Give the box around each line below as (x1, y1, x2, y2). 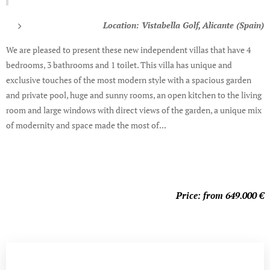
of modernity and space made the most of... (6, 119, 166, 131)
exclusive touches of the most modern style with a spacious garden (6, 74, 251, 86)
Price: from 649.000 (176, 189, 257, 201)
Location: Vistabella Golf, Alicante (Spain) (103, 19, 264, 31)
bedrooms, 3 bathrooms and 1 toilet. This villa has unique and (6, 58, 232, 71)
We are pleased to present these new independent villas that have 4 (6, 43, 251, 55)
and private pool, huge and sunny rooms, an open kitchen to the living (6, 89, 262, 101)
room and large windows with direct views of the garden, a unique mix (6, 104, 262, 116)
